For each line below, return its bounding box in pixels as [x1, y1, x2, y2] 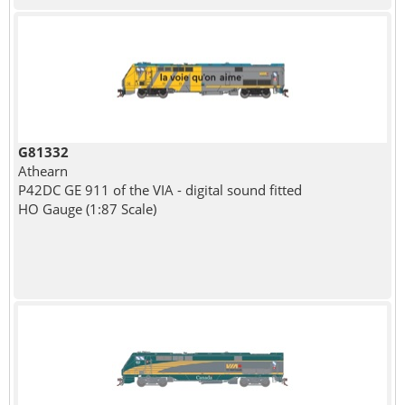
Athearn [17, 161, 68, 180]
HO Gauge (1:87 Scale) [17, 199, 156, 218]
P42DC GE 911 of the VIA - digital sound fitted [17, 180, 302, 199]
